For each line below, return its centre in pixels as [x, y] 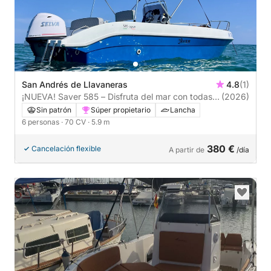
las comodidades [55, 108]
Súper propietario [121, 109]
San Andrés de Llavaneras [75, 84]
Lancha [183, 109]
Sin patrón [54, 109]
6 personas [41, 122]
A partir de [187, 149]
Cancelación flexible [66, 148]
